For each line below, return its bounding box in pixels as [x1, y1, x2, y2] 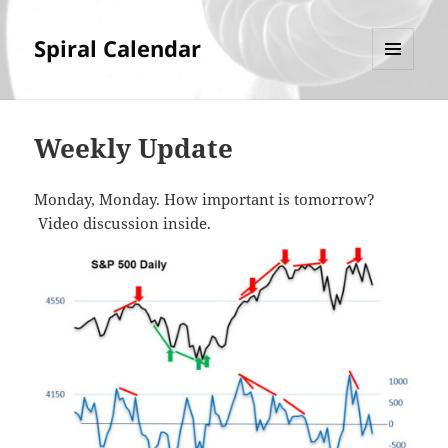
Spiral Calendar [34, 33, 202, 64]
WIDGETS [372, 103, 429, 121]
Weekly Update [34, 130, 234, 167]
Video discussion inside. [34, 213, 220, 234]
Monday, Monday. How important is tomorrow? [34, 189, 380, 210]
